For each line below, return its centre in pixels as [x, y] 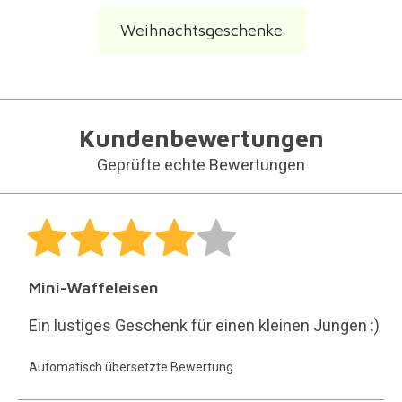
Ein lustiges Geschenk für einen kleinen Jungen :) [204, 325]
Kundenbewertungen [201, 138]
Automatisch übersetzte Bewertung [131, 367]
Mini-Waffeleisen [93, 287]
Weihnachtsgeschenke [201, 30]
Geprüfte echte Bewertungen [201, 164]
